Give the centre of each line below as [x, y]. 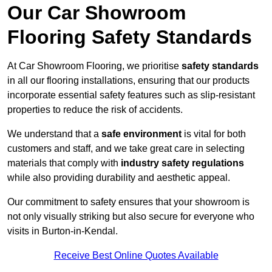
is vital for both [214, 134]
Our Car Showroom [97, 13]
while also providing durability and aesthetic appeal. [119, 178]
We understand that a [54, 134]
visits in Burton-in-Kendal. [63, 231]
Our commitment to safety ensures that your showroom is [128, 202]
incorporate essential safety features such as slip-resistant [131, 95]
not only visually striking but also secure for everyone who [131, 217]
